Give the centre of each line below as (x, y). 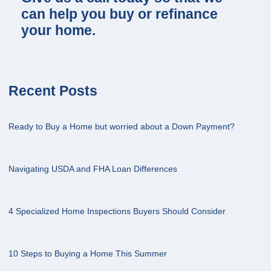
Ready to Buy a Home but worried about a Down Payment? (122, 126)
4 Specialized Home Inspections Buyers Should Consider (117, 211)
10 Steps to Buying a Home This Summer (88, 253)
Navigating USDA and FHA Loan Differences (93, 168)
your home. (58, 31)
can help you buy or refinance (119, 15)
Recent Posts (53, 91)
